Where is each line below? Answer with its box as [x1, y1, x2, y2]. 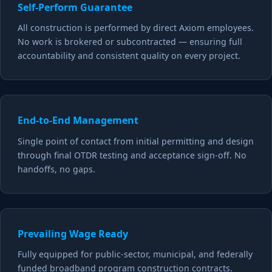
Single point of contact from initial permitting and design [18, 135, 254, 147]
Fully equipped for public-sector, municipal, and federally [18, 248, 253, 260]
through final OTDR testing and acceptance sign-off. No [18, 149, 246, 161]
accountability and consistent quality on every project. [18, 50, 240, 62]
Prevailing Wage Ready [18, 226, 128, 240]
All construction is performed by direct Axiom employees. [18, 22, 254, 34]
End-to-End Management [18, 114, 138, 127]
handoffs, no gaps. [18, 163, 95, 175]
